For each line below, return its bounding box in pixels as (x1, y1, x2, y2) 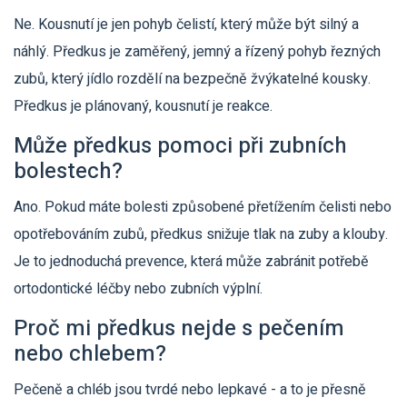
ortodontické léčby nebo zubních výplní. (14, 278, 263, 301)
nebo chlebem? (14, 338, 166, 371)
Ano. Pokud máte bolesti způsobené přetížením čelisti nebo (14, 196, 392, 219)
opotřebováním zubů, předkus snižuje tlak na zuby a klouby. (14, 223, 388, 246)
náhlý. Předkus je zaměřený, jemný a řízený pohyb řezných (14, 41, 381, 64)
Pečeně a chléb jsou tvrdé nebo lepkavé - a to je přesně (14, 379, 366, 402)
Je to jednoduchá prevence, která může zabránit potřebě (14, 251, 369, 273)
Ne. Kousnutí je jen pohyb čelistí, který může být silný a (14, 14, 359, 36)
